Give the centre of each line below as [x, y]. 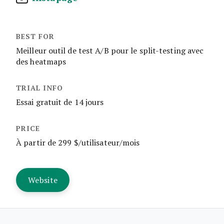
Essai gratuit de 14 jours [60, 102]
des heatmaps [41, 61]
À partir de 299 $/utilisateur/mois [78, 142]
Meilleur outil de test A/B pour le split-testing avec [110, 50]
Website [43, 180]
